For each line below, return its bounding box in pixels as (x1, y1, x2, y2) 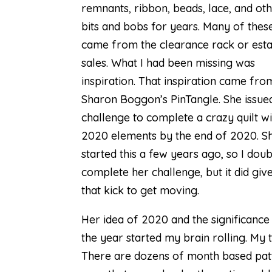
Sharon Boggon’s (81, 92, 171, 106)
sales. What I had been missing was (81, 56, 256, 70)
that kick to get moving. (81, 183, 200, 197)
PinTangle (171, 92, 219, 106)
